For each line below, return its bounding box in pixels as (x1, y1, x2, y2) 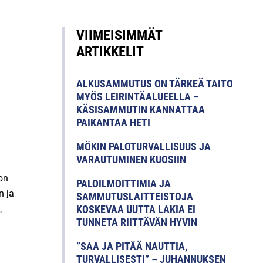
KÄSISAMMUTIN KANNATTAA (76, 103, 205, 116)
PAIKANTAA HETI (76, 116, 150, 129)
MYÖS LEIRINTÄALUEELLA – (76, 90, 199, 103)
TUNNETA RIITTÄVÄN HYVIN (76, 216, 197, 229)
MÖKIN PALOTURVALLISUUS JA (76, 140, 211, 153)
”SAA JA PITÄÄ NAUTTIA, (76, 240, 187, 253)
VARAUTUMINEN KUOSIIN (76, 153, 186, 166)
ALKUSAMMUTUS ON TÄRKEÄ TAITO (76, 77, 233, 90)
